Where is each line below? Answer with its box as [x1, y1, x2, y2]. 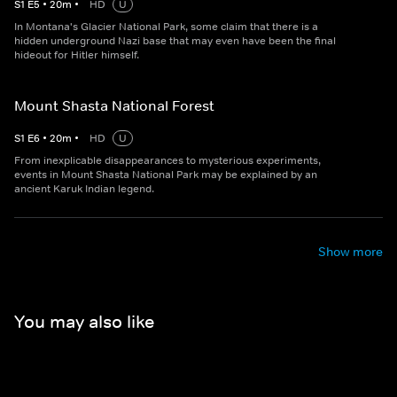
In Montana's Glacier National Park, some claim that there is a [14, 19, 318, 35]
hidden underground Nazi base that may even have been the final [14, 34, 336, 49]
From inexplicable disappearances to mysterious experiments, [14, 153, 321, 168]
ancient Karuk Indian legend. [14, 182, 154, 197]
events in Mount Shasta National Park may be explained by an [14, 167, 317, 183]
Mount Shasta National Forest [14, 97, 214, 115]
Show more [318, 244, 383, 261]
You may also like [14, 310, 154, 332]
